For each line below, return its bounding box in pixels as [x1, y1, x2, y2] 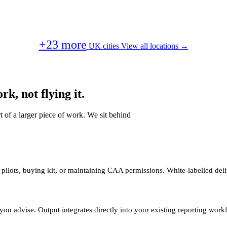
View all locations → [121, 41, 188, 50]
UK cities [88, 41, 119, 50]
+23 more [39, 37, 87, 51]
